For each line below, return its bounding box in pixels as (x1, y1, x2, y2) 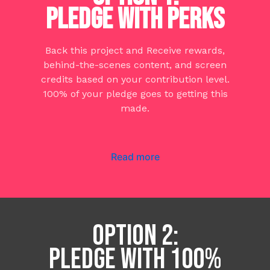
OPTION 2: (92, 218, 178, 253)
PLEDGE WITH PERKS (46, 2, 224, 37)
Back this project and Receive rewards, (45, 44, 225, 56)
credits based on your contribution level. (40, 73, 230, 85)
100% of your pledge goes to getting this (42, 87, 228, 99)
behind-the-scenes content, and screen (43, 58, 227, 71)
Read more (110, 150, 160, 163)
